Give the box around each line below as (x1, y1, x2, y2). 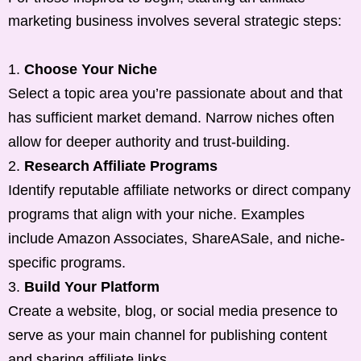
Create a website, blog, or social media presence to (8, 302, 338, 319)
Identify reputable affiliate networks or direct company (8, 181, 351, 198)
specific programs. (8, 254, 126, 271)
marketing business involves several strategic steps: (8, 12, 342, 29)
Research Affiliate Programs (24, 157, 218, 174)
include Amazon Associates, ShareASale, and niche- (8, 230, 345, 247)
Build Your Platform (24, 278, 160, 295)
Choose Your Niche (24, 60, 157, 77)
